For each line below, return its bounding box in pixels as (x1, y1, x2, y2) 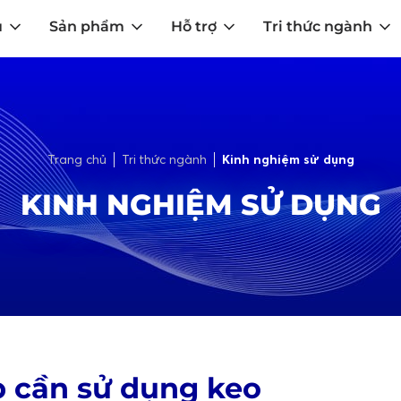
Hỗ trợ (171, 18, 217, 35)
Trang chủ (47, 150, 107, 167)
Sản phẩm (49, 18, 124, 35)
